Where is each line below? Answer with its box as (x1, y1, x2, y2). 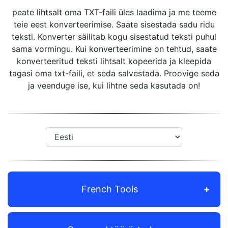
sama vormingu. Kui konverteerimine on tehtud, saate (11, 44, 217, 54)
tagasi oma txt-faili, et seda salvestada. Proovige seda (9, 68, 219, 78)
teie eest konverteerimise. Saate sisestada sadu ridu (13, 19, 215, 30)
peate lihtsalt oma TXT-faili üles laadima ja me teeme (12, 7, 216, 17)
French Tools (81, 184, 138, 194)
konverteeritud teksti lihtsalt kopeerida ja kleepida (17, 56, 211, 66)
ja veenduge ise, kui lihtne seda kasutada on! (28, 80, 200, 91)
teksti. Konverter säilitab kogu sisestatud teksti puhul (12, 32, 216, 42)
